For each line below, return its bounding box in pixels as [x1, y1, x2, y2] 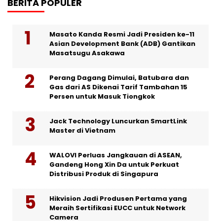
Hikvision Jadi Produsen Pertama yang [49, 194, 187, 204]
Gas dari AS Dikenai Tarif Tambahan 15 [49, 82, 187, 92]
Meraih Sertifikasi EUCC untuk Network [49, 203, 185, 213]
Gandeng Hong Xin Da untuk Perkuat [49, 160, 179, 170]
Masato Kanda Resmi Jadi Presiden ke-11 [49, 30, 194, 39]
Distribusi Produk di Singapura [49, 169, 158, 179]
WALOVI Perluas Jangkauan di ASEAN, [49, 150, 182, 160]
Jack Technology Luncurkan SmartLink [49, 116, 187, 126]
